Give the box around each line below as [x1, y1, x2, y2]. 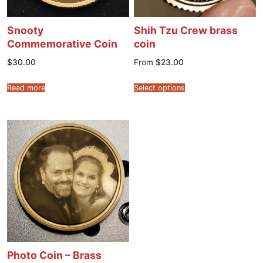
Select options [134, 83, 185, 93]
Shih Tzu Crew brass [134, 23, 238, 36]
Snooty [7, 23, 43, 36]
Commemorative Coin [7, 37, 117, 50]
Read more [7, 83, 45, 93]
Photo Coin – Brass [7, 249, 102, 262]
